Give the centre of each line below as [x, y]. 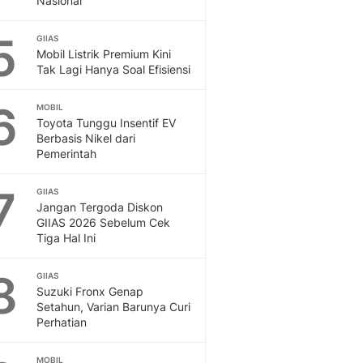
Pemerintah [66, 154]
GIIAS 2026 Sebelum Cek [103, 222]
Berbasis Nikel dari [86, 138]
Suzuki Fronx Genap [90, 291]
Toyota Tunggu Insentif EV [106, 123]
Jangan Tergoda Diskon [100, 207]
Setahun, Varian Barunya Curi [113, 307]
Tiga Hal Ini [66, 238]
